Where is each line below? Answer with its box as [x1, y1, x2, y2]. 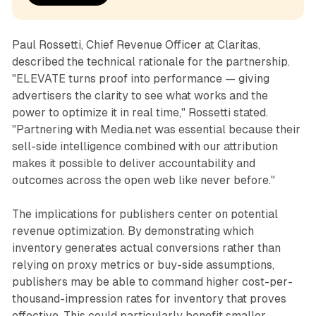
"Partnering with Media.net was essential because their [11, 123, 300, 137]
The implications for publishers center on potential [11, 207, 278, 221]
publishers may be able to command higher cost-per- [11, 275, 293, 289]
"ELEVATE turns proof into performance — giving [11, 72, 269, 86]
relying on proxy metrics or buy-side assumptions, [11, 258, 274, 272]
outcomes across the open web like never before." [11, 174, 275, 188]
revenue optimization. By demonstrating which [11, 224, 254, 238]
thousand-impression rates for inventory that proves [11, 292, 286, 306]
